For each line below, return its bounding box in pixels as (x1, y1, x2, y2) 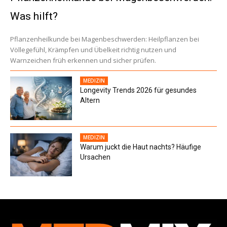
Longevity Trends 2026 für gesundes (80, 86, 197, 94)
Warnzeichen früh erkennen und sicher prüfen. (10, 55, 156, 65)
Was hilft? (10, 10, 58, 22)
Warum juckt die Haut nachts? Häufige (80, 142, 202, 151)
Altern (80, 96, 100, 104)
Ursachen (80, 153, 111, 161)
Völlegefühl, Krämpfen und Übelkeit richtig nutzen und (10, 45, 176, 54)
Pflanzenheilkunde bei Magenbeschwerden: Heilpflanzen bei (10, 34, 199, 44)
